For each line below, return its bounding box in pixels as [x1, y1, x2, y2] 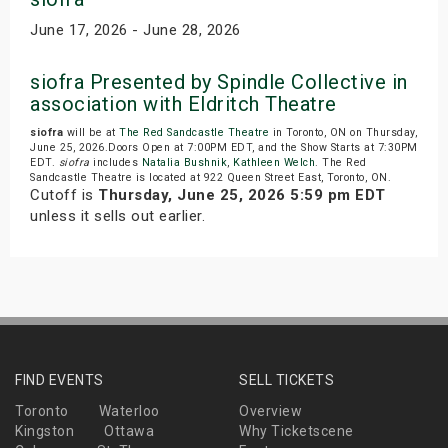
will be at [63, 125, 119, 139]
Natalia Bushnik [141, 155, 227, 169]
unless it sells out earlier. [30, 206, 205, 225]
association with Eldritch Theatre [30, 91, 337, 116]
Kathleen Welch [233, 155, 315, 169]
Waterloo [98, 402, 160, 419]
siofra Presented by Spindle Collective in [30, 69, 408, 94]
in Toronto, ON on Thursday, [269, 125, 417, 139]
